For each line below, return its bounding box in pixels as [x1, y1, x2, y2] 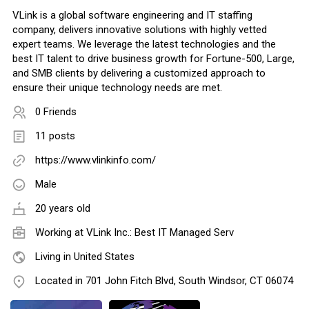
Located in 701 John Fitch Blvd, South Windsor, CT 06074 [35, 275, 293, 288]
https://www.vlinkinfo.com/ [35, 154, 156, 167]
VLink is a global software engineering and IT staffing [12, 9, 252, 22]
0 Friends [35, 106, 77, 119]
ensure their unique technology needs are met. [12, 81, 222, 94]
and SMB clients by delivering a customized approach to [12, 67, 266, 80]
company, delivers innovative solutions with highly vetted [12, 23, 267, 37]
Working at [35, 226, 86, 239]
